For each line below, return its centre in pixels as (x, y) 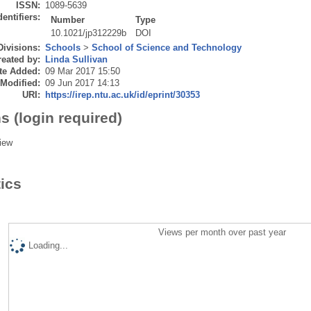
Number (68, 19)
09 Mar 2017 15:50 (82, 71)
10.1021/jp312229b (89, 33)
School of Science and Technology (166, 47)
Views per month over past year (222, 232)
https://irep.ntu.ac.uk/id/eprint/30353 (122, 94)
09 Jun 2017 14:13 (82, 83)
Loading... (48, 245)
